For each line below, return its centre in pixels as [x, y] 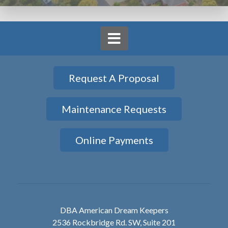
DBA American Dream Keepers [114, 210]
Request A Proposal [114, 78]
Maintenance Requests [114, 109]
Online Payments [114, 140]
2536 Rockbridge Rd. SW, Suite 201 [114, 222]
